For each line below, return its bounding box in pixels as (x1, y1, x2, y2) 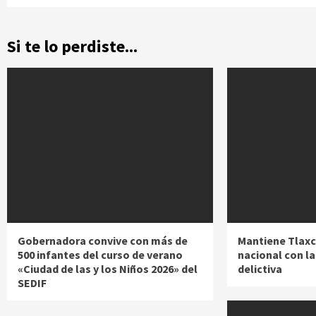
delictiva (238, 262, 283, 276)
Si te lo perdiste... (7, 35, 138, 58)
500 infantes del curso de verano (18, 248, 183, 262)
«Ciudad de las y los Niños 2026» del (18, 262, 197, 276)
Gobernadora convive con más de (18, 233, 188, 248)
